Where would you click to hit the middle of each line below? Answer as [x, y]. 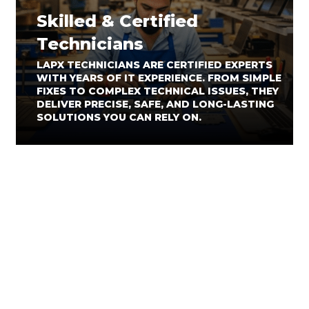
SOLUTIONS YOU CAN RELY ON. [119, 117]
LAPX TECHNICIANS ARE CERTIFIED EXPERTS [155, 65]
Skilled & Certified [118, 21]
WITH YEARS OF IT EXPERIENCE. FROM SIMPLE [159, 78]
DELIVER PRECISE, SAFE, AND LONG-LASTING [156, 104]
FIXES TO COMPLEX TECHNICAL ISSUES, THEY [158, 91]
